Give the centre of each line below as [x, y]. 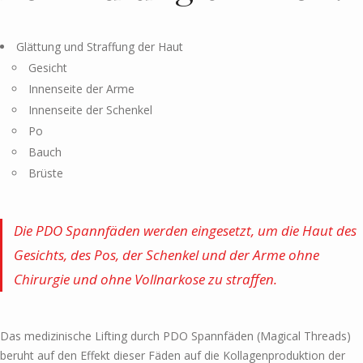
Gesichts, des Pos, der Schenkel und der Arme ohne [167, 255]
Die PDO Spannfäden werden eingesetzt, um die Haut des [185, 231]
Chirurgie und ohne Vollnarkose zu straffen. [145, 280]
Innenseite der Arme [81, 89]
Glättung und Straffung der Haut [100, 47]
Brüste [46, 173]
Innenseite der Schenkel [90, 110]
